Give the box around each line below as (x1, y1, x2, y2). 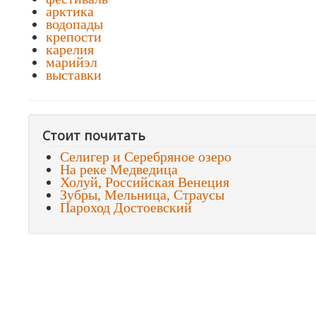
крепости (46, 29, 102, 44)
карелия (46, 42, 94, 57)
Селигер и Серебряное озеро (60, 149, 231, 164)
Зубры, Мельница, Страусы (60, 187, 224, 202)
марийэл (46, 54, 97, 70)
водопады (46, 16, 103, 32)
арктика (46, 4, 94, 19)
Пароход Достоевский (60, 200, 192, 215)
